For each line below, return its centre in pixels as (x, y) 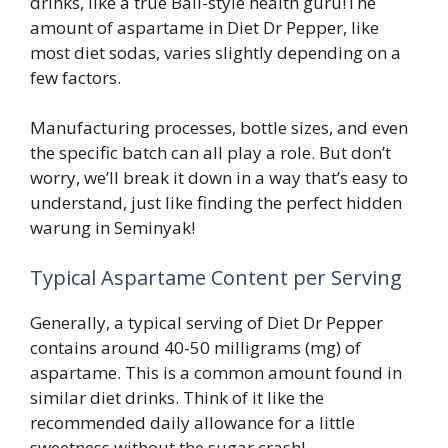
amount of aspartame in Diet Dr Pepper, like (204, 27)
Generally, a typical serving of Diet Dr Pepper (206, 322)
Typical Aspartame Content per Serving (216, 277)
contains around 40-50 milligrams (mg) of (195, 347)
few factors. (75, 77)
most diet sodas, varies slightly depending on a (215, 52)
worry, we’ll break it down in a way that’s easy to (219, 177)
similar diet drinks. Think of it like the (177, 397)
